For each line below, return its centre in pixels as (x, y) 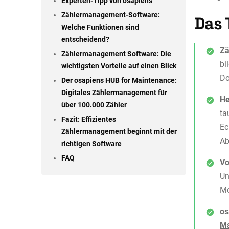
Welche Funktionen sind (100, 28)
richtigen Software (92, 144)
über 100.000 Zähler (94, 105)
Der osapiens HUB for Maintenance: (119, 81)
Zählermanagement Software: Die (117, 54)
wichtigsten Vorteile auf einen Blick (119, 66)
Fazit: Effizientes (89, 120)
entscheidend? (86, 40)
